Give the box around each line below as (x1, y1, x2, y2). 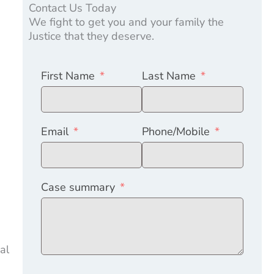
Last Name (142, 68, 196, 83)
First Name (40, 68, 95, 83)
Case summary (40, 179, 115, 194)
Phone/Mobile (142, 124, 210, 139)
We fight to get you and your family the (28, 15, 224, 29)
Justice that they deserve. (28, 29, 154, 43)
